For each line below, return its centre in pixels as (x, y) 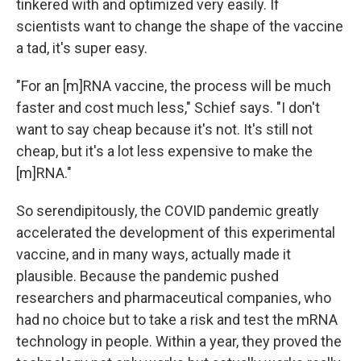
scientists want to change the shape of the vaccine (180, 26)
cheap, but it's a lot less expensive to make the (164, 151)
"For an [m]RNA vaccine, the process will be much (174, 85)
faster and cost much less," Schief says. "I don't (168, 107)
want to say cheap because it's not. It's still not (164, 129)
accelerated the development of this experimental (176, 232)
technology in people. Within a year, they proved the (179, 341)
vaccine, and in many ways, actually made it (154, 254)
